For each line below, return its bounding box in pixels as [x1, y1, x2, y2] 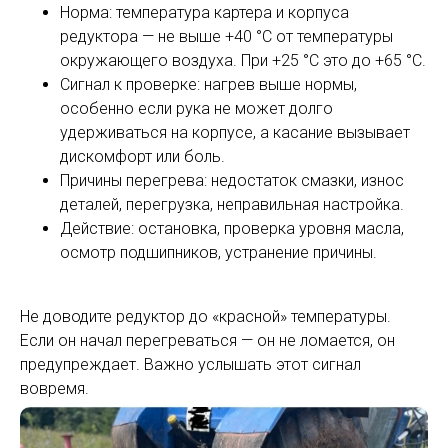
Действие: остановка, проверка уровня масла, [60, 219, 404, 239]
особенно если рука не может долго [60, 99, 333, 119]
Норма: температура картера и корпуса [60, 3, 349, 23]
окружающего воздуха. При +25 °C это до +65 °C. [60, 51, 426, 71]
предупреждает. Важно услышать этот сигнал [20, 355, 361, 375]
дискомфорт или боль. [60, 147, 225, 167]
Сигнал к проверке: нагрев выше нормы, [60, 75, 357, 95]
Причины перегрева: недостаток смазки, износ [60, 171, 404, 191]
